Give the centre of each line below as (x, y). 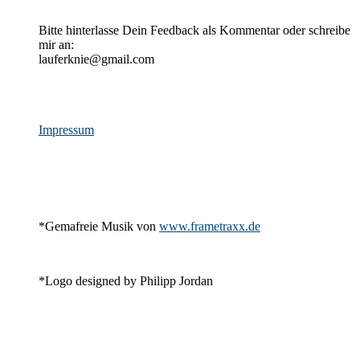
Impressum (66, 130)
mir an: (56, 45)
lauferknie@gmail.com (96, 59)
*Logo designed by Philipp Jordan (126, 281)
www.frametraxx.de (210, 227)
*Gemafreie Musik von (99, 227)
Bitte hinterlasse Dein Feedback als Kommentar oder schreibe (194, 31)
